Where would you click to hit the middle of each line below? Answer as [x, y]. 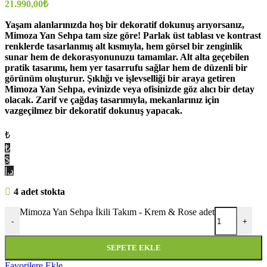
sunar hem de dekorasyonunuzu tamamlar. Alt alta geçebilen [127, 57]
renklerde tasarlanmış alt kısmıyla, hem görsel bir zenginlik [124, 46]
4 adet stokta [39, 192]
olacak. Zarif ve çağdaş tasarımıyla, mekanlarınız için [112, 100]
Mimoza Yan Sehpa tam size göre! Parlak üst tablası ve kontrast [133, 36]
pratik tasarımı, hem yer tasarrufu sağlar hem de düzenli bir [126, 68]
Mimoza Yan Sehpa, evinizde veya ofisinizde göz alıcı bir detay [130, 89]
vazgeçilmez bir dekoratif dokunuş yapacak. [94, 111]
